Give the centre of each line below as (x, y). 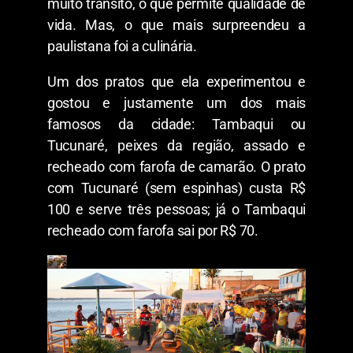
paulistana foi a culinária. (122, 46)
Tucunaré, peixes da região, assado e (176, 146)
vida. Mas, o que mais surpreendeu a (176, 25)
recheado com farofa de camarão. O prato (176, 167)
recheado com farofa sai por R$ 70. (153, 231)
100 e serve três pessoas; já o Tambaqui (176, 210)
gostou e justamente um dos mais (176, 103)
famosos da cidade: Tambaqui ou (176, 124)
